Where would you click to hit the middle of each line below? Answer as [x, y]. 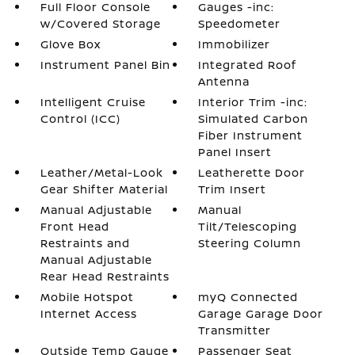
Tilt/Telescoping [248, 226]
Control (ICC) [80, 118]
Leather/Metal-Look [101, 172]
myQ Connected [248, 297]
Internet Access [88, 313]
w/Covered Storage [100, 23]
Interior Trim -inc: [253, 102]
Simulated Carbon [254, 118]
